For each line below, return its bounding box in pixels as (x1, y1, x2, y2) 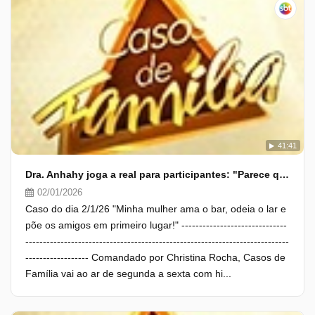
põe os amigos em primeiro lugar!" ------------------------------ (25, 219, 287, 231)
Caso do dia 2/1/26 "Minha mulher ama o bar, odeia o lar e (25, 203, 286, 214)
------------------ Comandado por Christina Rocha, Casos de (25, 252, 285, 263)
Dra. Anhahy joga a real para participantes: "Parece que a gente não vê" (279, 169, 289, 180)
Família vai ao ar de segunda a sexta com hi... (25, 268, 231, 279)
